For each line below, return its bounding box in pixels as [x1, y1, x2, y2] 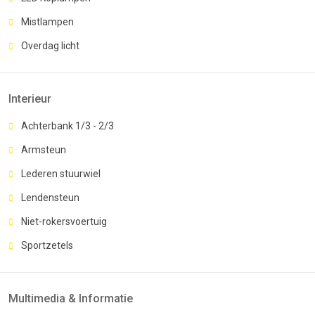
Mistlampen [21, 15, 74, 27]
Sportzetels [21, 239, 73, 251]
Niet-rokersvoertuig [21, 215, 107, 227]
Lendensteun [21, 191, 79, 203]
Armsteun [21, 143, 66, 155]
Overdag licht [21, 39, 79, 51]
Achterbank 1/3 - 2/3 [21, 120, 114, 131]
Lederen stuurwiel [21, 167, 101, 179]
